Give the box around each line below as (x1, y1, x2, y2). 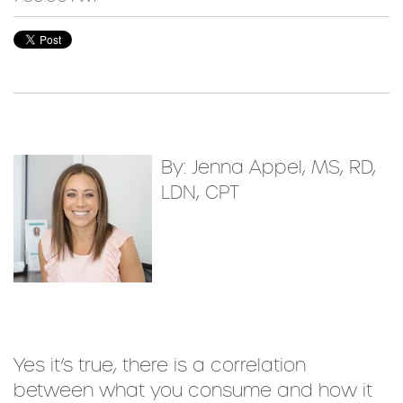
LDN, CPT (161, 180, 239, 205)
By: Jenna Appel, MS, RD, (161, 155, 376, 180)
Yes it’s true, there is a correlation (13, 353, 306, 378)
